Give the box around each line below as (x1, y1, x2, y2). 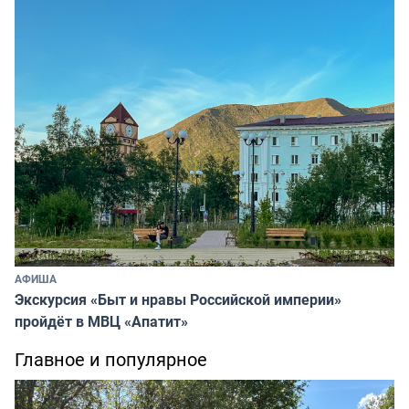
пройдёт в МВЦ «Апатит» (15, 310, 188, 331)
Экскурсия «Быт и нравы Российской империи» (15, 288, 341, 309)
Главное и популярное (15, 346, 207, 372)
